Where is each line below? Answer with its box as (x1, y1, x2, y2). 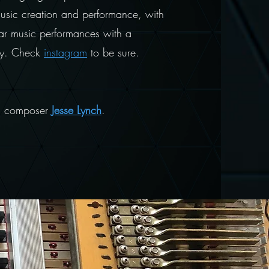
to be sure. (87, 45, 140, 59)
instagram (44, 45, 88, 59)
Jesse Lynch (52, 103, 102, 117)
